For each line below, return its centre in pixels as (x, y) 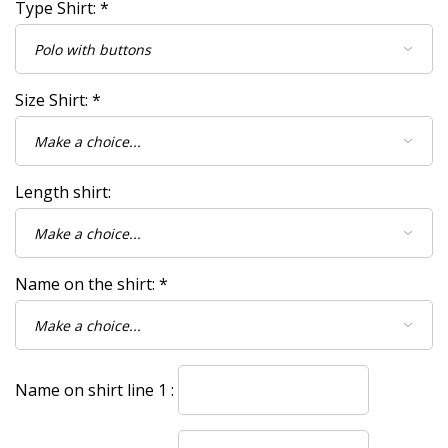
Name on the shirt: (87, 284)
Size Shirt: (53, 100)
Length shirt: (63, 192)
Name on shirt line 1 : (94, 389)
